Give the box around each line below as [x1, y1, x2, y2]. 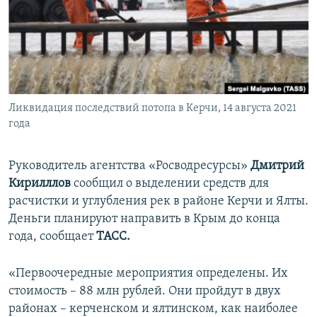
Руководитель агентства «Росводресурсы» [8, 159, 250, 173]
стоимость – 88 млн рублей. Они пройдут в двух [8, 284, 281, 299]
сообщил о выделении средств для [71, 177, 269, 191]
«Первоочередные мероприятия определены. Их [8, 267, 288, 281]
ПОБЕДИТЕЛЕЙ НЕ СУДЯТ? [25, 8, 132, 18]
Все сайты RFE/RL [24, 101, 121, 115]
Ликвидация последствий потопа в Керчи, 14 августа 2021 [8, 103, 296, 115]
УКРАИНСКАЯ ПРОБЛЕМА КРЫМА [25, 84, 159, 95]
